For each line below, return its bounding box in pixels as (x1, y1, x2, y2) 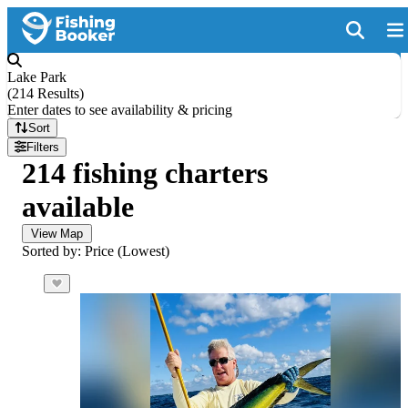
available (22, 190, 134, 223)
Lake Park (7, 69, 66, 85)
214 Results (12, 86, 79, 101)
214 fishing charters (22, 157, 268, 189)
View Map (31, 227, 83, 240)
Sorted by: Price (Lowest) (22, 243, 169, 259)
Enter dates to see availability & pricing (7, 102, 232, 117)
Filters (26, 140, 60, 154)
